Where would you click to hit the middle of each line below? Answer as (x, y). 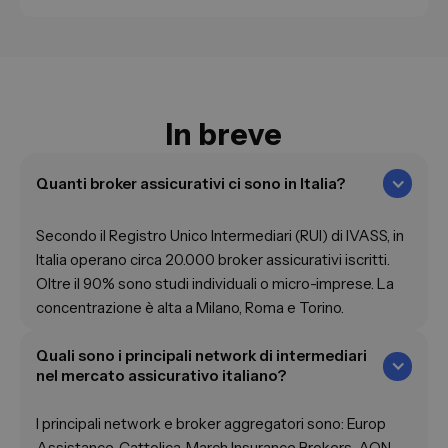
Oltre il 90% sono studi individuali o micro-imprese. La (215, 284)
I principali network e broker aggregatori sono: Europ (211, 424)
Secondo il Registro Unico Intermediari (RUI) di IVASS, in (220, 236)
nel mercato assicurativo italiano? (161, 376)
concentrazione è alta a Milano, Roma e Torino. (190, 308)
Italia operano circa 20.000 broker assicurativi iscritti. (213, 260)
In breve (224, 135)
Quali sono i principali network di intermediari (201, 356)
